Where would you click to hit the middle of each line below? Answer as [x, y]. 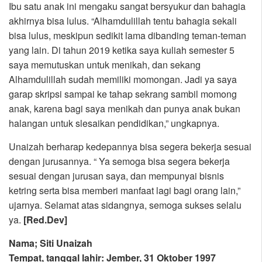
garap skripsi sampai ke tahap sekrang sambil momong [123, 94]
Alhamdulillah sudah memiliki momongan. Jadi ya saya [123, 80]
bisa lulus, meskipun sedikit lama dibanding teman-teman [127, 36]
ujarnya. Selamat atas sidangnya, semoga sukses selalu [125, 205]
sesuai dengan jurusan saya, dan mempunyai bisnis [116, 176]
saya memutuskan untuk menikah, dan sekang [105, 65]
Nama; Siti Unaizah [51, 243]
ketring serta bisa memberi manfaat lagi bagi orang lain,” [125, 191]
